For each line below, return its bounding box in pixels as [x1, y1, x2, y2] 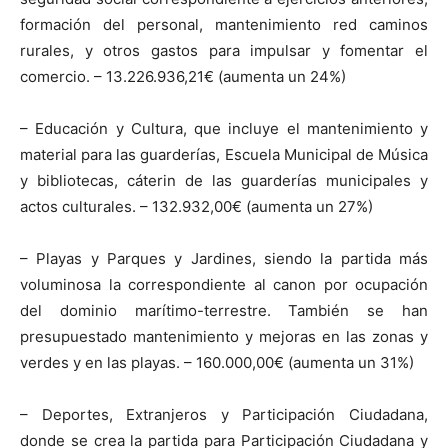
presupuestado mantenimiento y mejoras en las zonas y [20, 327, 428, 346]
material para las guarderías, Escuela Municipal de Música [20, 145, 428, 164]
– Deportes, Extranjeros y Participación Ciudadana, [20, 405, 428, 424]
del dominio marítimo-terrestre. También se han [20, 301, 428, 320]
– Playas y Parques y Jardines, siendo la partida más [20, 249, 428, 268]
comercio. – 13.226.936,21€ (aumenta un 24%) [20, 67, 346, 86]
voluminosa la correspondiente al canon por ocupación [20, 275, 428, 294]
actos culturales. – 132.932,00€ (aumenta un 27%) [20, 197, 373, 216]
